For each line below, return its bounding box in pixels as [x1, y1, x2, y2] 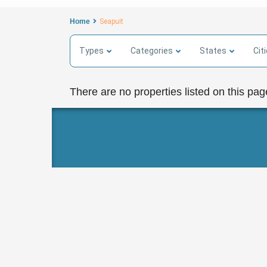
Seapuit [100, 17, 123, 26]
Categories [131, 46, 173, 56]
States [200, 46, 226, 56]
